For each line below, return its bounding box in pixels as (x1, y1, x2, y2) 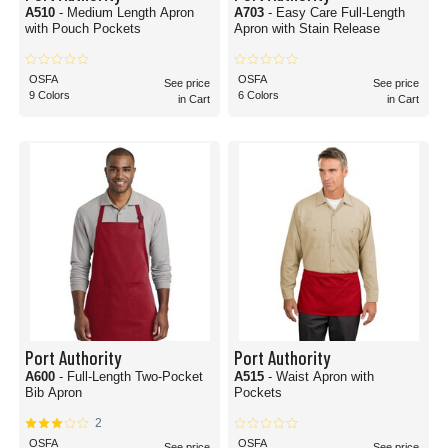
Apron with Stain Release (234, 21, 380, 36)
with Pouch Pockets (25, 21, 141, 36)
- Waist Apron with (268, 369, 374, 384)
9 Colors (29, 89, 70, 101)
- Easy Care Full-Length (268, 5, 405, 20)
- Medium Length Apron (59, 5, 194, 20)
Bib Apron (25, 385, 82, 400)
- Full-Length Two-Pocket (59, 369, 203, 384)
